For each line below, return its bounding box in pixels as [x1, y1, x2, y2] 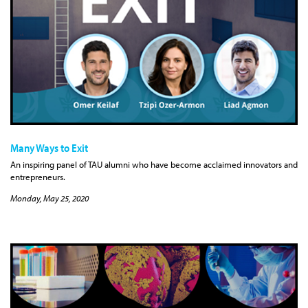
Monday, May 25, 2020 [10, 192, 89, 204]
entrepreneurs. [10, 171, 65, 183]
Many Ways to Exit [10, 140, 88, 155]
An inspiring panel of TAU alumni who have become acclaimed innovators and [10, 159, 298, 170]
